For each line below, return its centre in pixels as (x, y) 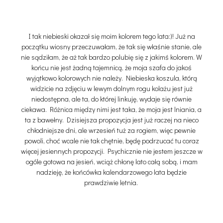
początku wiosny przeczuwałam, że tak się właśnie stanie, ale (111, 46)
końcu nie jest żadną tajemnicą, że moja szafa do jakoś (111, 67)
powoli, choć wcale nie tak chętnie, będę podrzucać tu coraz (111, 140)
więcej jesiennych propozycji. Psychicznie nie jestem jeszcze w (111, 151)
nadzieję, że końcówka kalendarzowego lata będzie (111, 172)
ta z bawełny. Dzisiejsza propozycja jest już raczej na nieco (111, 119)
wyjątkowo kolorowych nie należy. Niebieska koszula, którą (111, 78)
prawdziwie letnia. (111, 182)
